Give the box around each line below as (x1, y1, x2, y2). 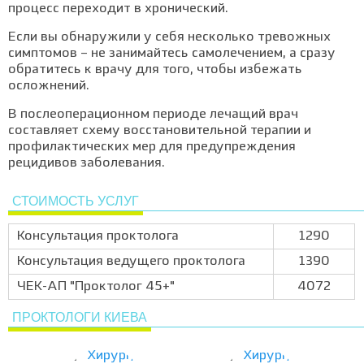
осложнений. (8, 80, 89, 93)
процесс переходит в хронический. (8, 2, 228, 15)
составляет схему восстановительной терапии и (8, 124, 311, 137)
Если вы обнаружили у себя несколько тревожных (8, 31, 331, 44)
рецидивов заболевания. (8, 157, 165, 170)
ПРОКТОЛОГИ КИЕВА (12, 310, 147, 324)
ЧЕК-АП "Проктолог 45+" (17, 280, 175, 293)
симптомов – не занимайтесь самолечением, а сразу (8, 47, 336, 60)
